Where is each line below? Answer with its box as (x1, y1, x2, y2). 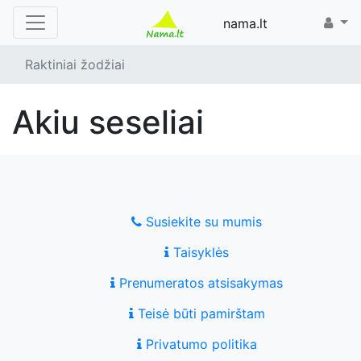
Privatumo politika (141, 336, 257, 352)
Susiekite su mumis (142, 214, 262, 230)
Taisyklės (169, 244, 229, 260)
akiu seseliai (35, 102, 204, 142)
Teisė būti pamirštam (133, 305, 265, 322)
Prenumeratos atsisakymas (115, 275, 283, 291)
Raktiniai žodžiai (25, 56, 125, 73)
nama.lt (222, 15, 268, 31)
